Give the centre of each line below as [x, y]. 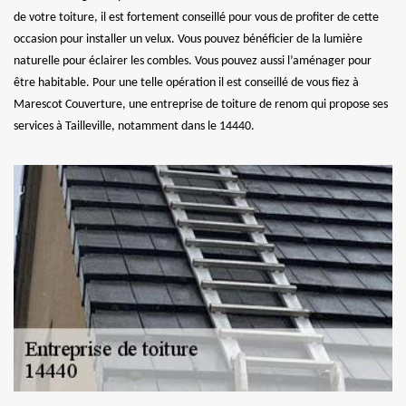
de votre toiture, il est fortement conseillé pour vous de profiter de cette [196, 17]
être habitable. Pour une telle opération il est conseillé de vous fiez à [186, 82]
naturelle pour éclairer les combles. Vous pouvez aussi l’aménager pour [193, 61]
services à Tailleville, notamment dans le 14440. [134, 126]
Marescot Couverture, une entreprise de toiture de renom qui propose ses [201, 104]
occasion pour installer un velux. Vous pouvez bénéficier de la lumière [188, 39]
